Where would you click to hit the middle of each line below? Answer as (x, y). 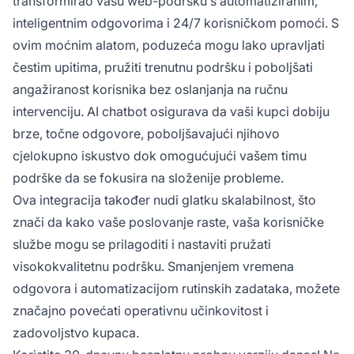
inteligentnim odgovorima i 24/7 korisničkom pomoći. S (176, 23)
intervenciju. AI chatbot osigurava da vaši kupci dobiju (171, 111)
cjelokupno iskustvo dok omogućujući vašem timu (160, 155)
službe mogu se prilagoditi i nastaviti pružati (142, 244)
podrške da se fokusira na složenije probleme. (148, 177)
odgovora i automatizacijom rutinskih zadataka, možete (176, 288)
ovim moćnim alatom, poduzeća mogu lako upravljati (169, 45)
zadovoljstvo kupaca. (76, 332)
